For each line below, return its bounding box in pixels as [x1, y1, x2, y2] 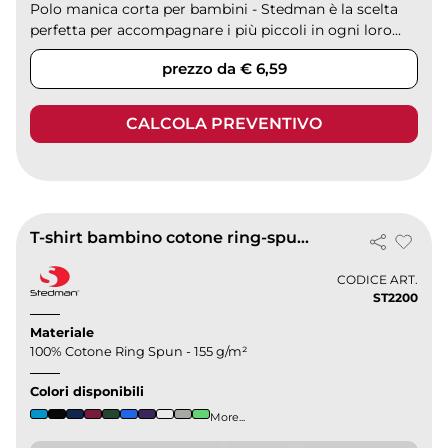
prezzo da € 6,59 [161, 58, 287, 78]
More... [210, 409, 246, 424]
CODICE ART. [336, 272, 418, 288]
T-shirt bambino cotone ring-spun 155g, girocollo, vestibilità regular [297, 227, 310, 247]
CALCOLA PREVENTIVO [126, 113, 322, 133]
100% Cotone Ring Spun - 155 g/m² [30, 343, 249, 359]
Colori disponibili [30, 383, 145, 399]
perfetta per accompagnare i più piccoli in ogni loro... [30, 20, 402, 39]
